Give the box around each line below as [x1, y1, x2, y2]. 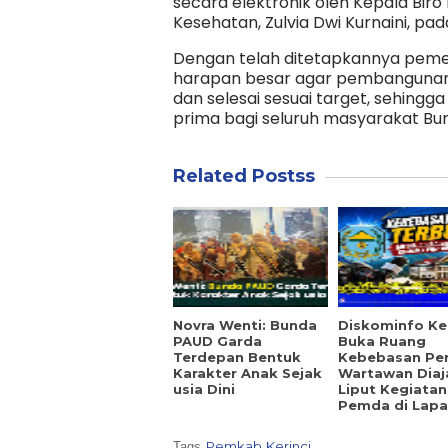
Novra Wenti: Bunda [173, 317, 317, 334]
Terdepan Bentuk [173, 349, 301, 366]
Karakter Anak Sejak [173, 365, 322, 382]
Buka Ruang [338, 333, 426, 350]
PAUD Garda [173, 333, 262, 350]
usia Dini [173, 381, 235, 398]
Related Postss [173, 165, 315, 188]
